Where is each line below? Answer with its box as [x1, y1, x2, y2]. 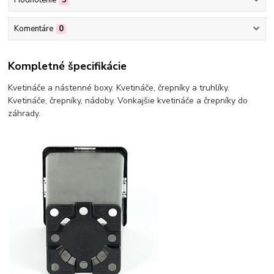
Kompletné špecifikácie [8, 58, 127, 73]
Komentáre [13, 23, 53, 35]
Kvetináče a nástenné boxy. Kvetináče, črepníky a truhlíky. [8, 81, 230, 94]
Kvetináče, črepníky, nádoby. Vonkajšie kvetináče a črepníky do [8, 94, 248, 106]
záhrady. [8, 107, 41, 119]
